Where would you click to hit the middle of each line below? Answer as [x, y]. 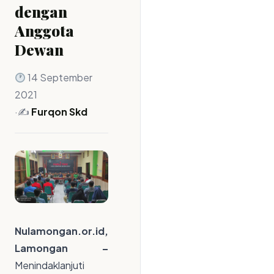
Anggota [44, 31]
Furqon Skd [59, 112]
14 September [59, 77]
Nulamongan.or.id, [61, 231]
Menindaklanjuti [50, 265]
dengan [41, 12]
